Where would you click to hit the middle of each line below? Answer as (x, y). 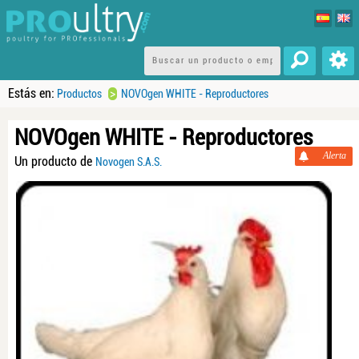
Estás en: (31, 93)
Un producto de (55, 161)
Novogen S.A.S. (129, 162)
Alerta (335, 155)
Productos (79, 94)
